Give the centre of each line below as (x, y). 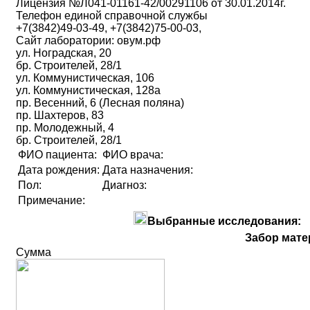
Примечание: (52, 200)
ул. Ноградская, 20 (64, 53)
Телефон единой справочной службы (112, 15)
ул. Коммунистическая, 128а (88, 90)
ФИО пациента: (57, 154)
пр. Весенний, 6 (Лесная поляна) (100, 102)
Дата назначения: (148, 170)
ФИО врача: (133, 154)
